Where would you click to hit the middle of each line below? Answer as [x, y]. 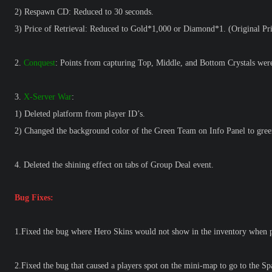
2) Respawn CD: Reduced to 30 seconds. [84, 12]
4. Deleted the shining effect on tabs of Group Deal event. [114, 165]
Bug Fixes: [34, 198]
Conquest [39, 63]
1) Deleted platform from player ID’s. [80, 114]
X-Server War [48, 97]
